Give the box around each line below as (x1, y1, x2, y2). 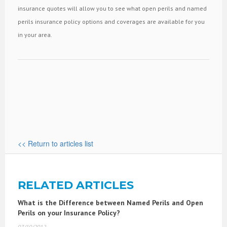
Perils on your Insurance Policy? (18, 208, 120, 217)
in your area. (18, 30, 52, 39)
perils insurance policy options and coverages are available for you (18, 17, 205, 25)
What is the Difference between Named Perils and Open (18, 198, 203, 207)
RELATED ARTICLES (18, 178, 134, 192)
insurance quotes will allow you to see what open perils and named (18, 4, 207, 12)
